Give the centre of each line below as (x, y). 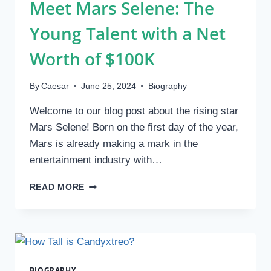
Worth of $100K (92, 59)
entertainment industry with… (96, 160)
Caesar (55, 86)
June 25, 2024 (108, 86)
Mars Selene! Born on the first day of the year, (134, 127)
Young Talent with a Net (127, 34)
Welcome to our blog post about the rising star (134, 111)
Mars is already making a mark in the (113, 143)
